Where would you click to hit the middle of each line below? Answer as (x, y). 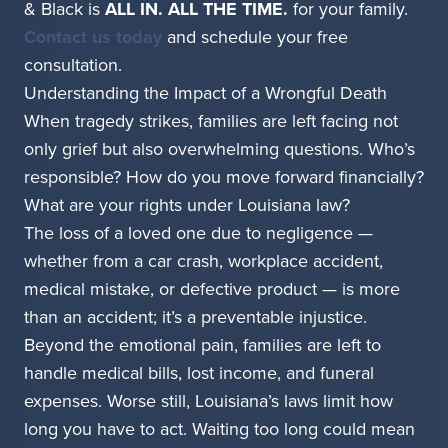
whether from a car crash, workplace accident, (203, 261)
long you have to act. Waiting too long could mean (219, 429)
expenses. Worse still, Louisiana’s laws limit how (208, 401)
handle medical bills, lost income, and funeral (199, 373)
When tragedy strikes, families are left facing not (211, 121)
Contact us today (93, 37)
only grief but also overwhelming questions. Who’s (219, 149)
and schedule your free (255, 37)
